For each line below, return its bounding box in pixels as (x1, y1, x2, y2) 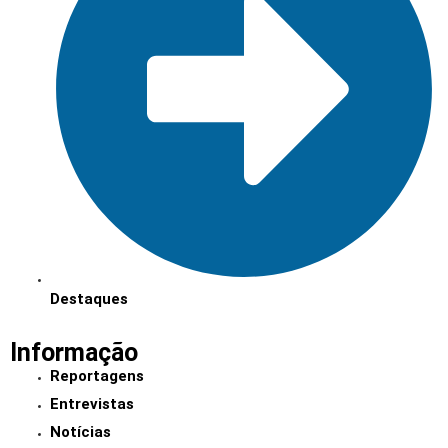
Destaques (50, 290, 128, 309)
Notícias (50, 423, 111, 442)
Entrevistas (50, 395, 134, 414)
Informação (10, 338, 138, 368)
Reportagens (50, 367, 144, 386)
